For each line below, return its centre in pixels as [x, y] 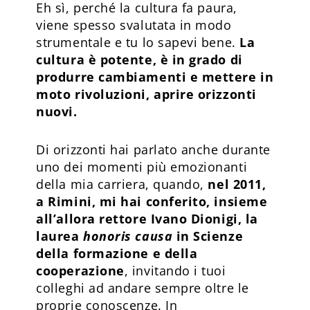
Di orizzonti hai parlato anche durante [153, 149]
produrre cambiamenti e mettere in [155, 76]
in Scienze [208, 236]
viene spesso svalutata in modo [134, 25]
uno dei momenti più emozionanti [142, 166]
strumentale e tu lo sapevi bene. [138, 42]
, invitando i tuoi [175, 270]
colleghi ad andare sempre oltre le [143, 288]
